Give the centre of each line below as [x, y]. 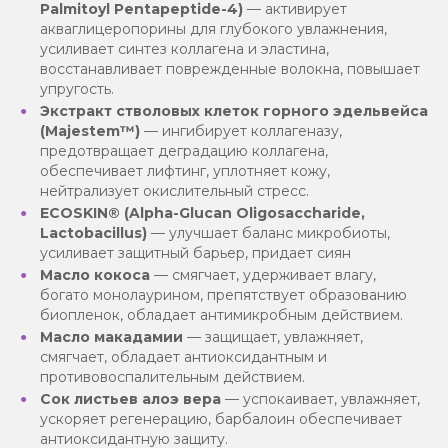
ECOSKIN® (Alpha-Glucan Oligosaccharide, [202, 213]
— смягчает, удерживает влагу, [263, 275]
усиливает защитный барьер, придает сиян [195, 253]
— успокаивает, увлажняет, [320, 399]
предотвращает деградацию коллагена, [184, 151]
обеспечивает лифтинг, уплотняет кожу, [185, 171]
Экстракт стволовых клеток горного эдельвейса [234, 111]
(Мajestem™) [90, 131]
